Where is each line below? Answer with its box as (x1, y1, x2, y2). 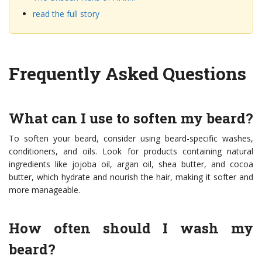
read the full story (33, 8, 99, 20)
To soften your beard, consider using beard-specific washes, (9, 133, 253, 144)
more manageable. (9, 184, 80, 196)
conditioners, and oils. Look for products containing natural (9, 146, 253, 157)
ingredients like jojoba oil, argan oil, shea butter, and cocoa (9, 158, 253, 170)
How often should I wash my (9, 219, 253, 238)
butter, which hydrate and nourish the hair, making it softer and (9, 171, 253, 183)
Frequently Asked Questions (9, 62, 246, 85)
